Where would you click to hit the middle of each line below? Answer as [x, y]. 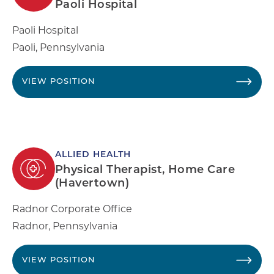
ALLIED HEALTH [93, 155]
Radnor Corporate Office [72, 209]
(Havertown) [92, 183]
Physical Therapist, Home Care [145, 170]
